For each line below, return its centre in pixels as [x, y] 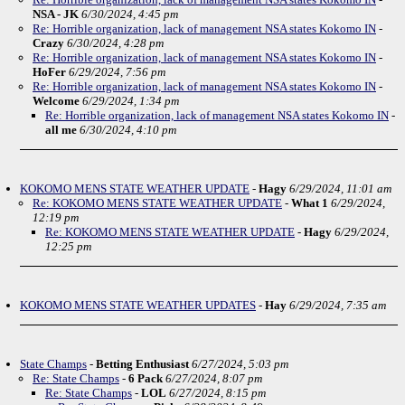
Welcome [57, 101]
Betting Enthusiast [144, 364]
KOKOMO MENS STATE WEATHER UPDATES [138, 305]
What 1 [310, 203]
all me [62, 130]
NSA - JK [56, 14]
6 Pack [146, 378]
